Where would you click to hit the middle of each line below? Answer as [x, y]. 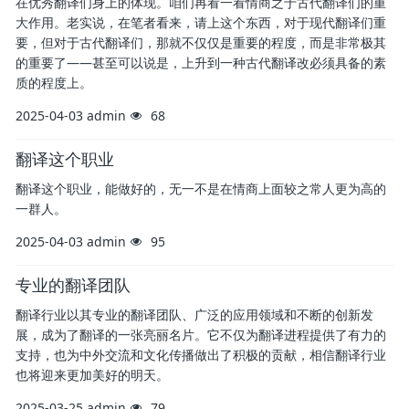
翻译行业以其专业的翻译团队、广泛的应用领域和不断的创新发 [194, 315]
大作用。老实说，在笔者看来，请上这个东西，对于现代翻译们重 [201, 23]
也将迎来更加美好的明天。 [92, 375]
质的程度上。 [54, 83]
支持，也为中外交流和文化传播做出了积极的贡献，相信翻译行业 [201, 355]
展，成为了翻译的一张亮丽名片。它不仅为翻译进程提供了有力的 [201, 335]
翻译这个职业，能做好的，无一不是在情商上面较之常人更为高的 [201, 189]
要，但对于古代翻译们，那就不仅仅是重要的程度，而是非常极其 [201, 43]
